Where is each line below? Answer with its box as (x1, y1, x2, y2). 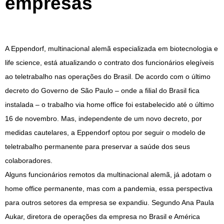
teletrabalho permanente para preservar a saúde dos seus (5, 142, 190, 151)
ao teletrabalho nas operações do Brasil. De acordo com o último (5, 72, 210, 81)
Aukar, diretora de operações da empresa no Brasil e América (5, 212, 200, 221)
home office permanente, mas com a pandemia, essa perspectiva (5, 184, 212, 193)
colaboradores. (5, 156, 54, 165)
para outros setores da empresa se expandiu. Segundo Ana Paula (5, 198, 214, 207)
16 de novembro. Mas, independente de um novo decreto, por (5, 114, 202, 123)
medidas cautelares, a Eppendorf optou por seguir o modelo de (5, 128, 205, 137)
